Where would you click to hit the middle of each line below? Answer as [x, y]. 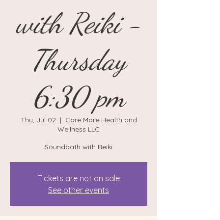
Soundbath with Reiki [79, 147]
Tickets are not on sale [79, 178]
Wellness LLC [79, 129]
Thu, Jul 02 [38, 120]
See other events [79, 190]
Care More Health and [101, 120]
